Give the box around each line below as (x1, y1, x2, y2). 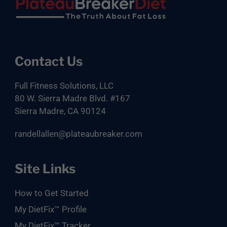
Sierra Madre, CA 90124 (14, 106, 106, 116)
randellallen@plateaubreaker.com (14, 129, 142, 139)
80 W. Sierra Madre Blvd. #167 (14, 93, 130, 103)
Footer (4, 15, 46, 31)
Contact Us (14, 54, 83, 69)
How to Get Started (14, 188, 89, 198)
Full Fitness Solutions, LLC (14, 81, 113, 91)
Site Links (14, 161, 75, 176)
